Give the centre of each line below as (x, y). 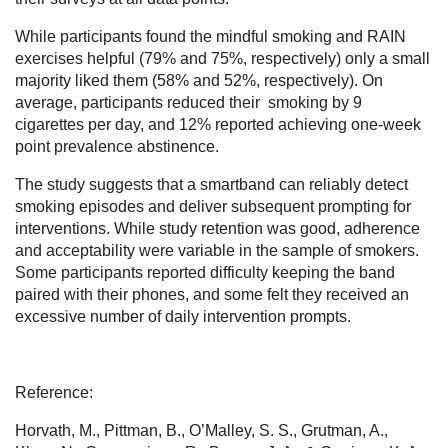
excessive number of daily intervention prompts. (183, 316)
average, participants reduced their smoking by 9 (188, 102)
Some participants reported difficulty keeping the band (205, 272)
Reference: (54, 392)
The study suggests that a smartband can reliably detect (211, 184)
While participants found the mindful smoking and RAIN (210, 36)
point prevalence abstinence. (119, 146)
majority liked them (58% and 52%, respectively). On (199, 80)
